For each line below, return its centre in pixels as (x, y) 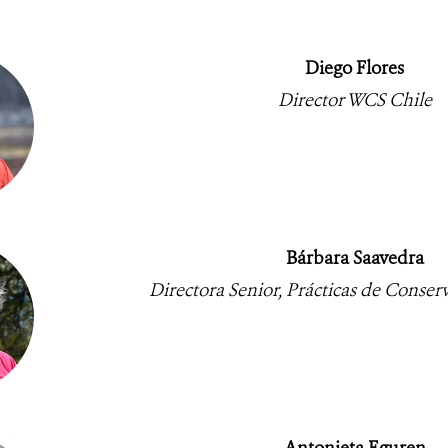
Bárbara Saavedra (354, 257)
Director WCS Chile (354, 99)
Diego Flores (354, 67)
